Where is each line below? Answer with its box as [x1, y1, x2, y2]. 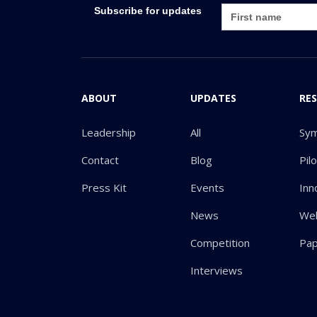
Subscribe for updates [94, 4, 202, 16]
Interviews [190, 263, 243, 277]
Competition [190, 235, 250, 250]
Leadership [81, 125, 136, 139]
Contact [81, 152, 119, 167]
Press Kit [81, 180, 127, 195]
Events [190, 180, 225, 195]
